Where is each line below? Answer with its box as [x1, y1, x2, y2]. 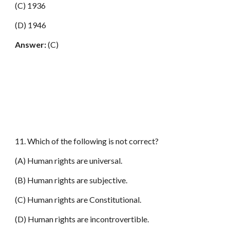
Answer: [15, 40, 47, 49]
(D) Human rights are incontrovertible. [15, 214, 149, 224]
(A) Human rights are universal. [15, 156, 123, 165]
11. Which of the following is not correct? [15, 136, 159, 146]
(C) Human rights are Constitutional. [15, 195, 142, 204]
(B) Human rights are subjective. [15, 175, 128, 185]
